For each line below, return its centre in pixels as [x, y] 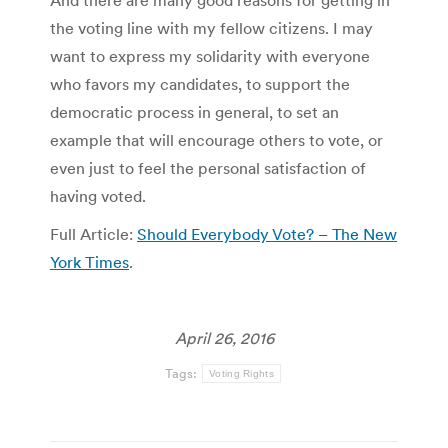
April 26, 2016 [224, 338]
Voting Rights [241, 374]
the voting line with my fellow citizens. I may [211, 28]
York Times [89, 262]
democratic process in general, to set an [194, 112]
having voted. [98, 196]
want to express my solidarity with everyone [210, 56]
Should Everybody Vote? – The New [267, 234]
